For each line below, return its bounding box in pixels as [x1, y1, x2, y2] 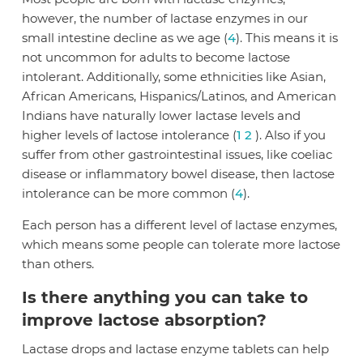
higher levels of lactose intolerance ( [22, 127, 237, 143]
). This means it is [236, 30, 339, 46]
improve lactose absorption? [22, 310, 267, 331]
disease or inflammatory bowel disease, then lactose [22, 166, 335, 182]
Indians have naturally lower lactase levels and [22, 108, 301, 124]
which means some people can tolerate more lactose [22, 237, 341, 253]
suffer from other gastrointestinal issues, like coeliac [22, 147, 333, 163]
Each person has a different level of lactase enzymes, [22, 217, 338, 233]
